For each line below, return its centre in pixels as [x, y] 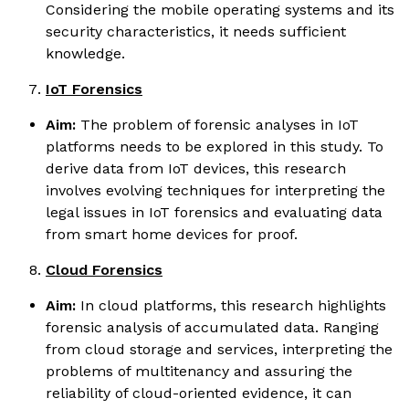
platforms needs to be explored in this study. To [215, 146]
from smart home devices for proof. [172, 234]
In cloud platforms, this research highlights [231, 305]
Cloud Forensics [104, 269]
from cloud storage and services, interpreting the [219, 349]
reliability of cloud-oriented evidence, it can [199, 393]
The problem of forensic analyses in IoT [217, 124]
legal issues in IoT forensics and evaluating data [214, 212]
